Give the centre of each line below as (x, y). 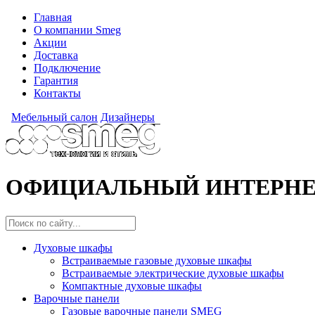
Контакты (57, 93)
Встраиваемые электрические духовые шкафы (173, 273)
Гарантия (56, 81)
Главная (53, 17)
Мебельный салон (54, 117)
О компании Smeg (77, 30)
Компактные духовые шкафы (132, 285)
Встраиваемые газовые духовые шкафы (157, 260)
